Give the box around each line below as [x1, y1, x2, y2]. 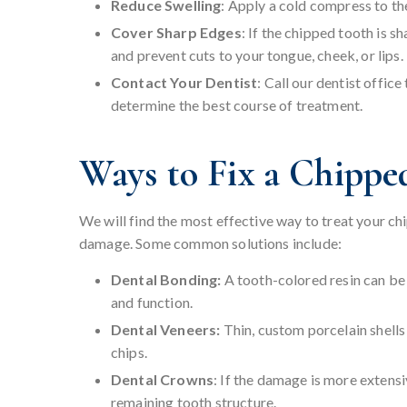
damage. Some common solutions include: [79, 234, 342, 253]
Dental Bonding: [111, 271, 224, 289]
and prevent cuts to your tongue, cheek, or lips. [111, 46, 403, 65]
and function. [111, 293, 194, 312]
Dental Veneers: [111, 321, 221, 339]
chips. [111, 343, 147, 362]
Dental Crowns [111, 371, 214, 389]
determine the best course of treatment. [111, 96, 363, 114]
